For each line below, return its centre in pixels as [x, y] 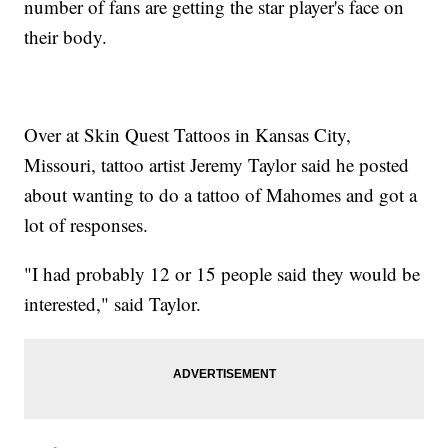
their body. [69, 37]
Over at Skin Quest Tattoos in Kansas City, [188, 135]
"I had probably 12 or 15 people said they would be [222, 274]
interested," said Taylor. [116, 304]
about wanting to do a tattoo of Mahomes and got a [221, 195]
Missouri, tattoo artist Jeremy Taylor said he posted [217, 165]
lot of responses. [89, 225]
